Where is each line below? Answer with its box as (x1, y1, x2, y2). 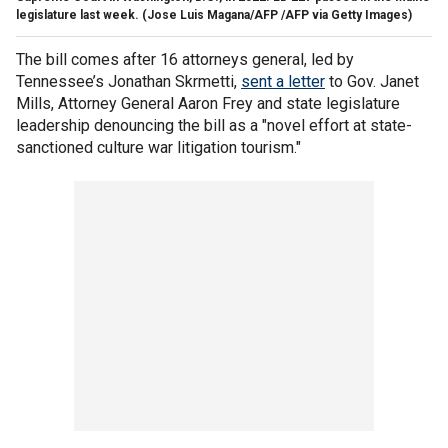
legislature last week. (16, 7, 139, 22)
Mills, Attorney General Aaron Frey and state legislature (16, 93, 400, 113)
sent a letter (241, 71, 325, 91)
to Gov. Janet (325, 71, 419, 91)
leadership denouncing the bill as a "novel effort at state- (16, 115, 412, 135)
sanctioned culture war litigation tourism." (16, 137, 301, 157)
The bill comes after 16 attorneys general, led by (16, 49, 354, 69)
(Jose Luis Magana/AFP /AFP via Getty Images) (142, 7, 412, 22)
